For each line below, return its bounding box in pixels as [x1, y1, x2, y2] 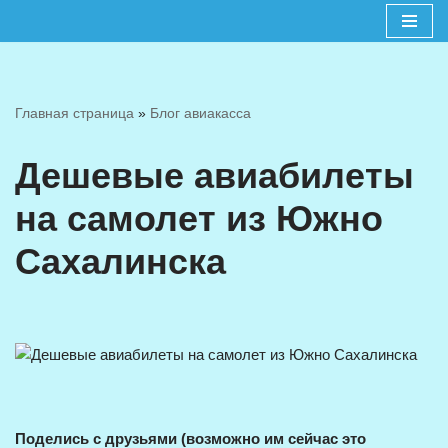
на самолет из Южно [15, 198, 383, 239]
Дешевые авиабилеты [15, 155, 414, 196]
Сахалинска [15, 241, 226, 282]
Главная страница [15, 105, 134, 121]
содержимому [15, 93, 110, 110]
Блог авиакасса [150, 105, 251, 121]
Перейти [15, 45, 73, 62]
